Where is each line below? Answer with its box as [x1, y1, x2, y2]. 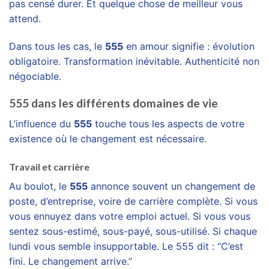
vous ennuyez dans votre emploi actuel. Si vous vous [9, 210, 250, 222]
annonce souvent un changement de [88, 180, 255, 192]
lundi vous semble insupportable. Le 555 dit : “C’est [9, 240, 243, 252]
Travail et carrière [9, 160, 89, 172]
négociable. [9, 70, 61, 82]
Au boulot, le [9, 180, 70, 192]
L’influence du [9, 117, 74, 130]
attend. [9, 12, 41, 25]
